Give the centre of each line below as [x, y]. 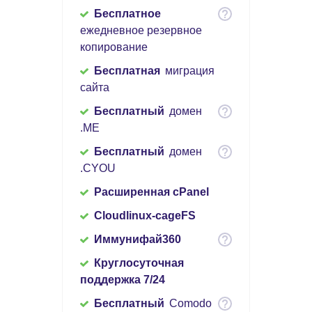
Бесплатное [127, 14]
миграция [190, 71]
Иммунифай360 [138, 240]
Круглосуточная [139, 263]
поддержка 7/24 [123, 280]
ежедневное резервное [141, 31]
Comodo [189, 304]
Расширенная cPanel [151, 192]
